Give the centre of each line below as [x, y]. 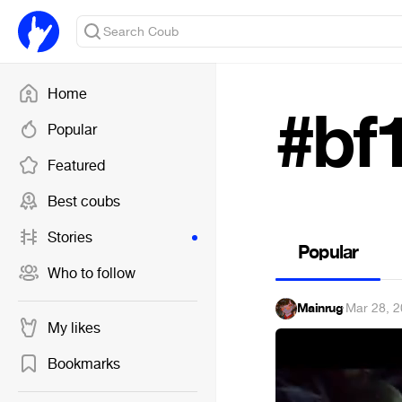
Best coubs [84, 201]
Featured [76, 166]
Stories [70, 237]
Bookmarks [84, 364]
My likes [74, 328]
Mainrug [320, 308]
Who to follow [92, 273]
